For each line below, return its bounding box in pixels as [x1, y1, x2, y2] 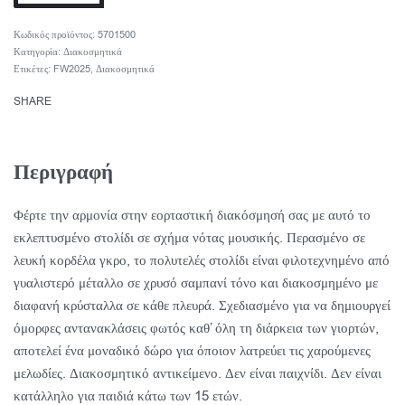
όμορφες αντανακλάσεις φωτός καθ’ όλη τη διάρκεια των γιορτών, [14, 318, 379, 337]
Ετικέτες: [14, 61, 53, 76]
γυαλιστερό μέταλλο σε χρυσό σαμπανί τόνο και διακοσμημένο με [14, 273, 378, 292]
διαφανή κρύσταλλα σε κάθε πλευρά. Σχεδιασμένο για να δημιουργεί [14, 296, 391, 315]
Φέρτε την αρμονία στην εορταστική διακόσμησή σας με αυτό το [14, 205, 371, 224]
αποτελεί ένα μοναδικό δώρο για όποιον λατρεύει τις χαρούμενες [14, 341, 371, 360]
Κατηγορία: [14, 44, 63, 59]
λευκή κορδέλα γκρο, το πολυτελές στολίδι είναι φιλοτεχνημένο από [14, 250, 390, 269]
